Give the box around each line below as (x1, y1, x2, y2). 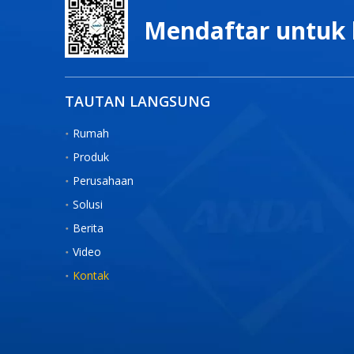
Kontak (73, 268, 109, 283)
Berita (73, 220, 104, 235)
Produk (73, 149, 109, 164)
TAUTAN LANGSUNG (65, 92, 210, 111)
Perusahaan (73, 173, 134, 188)
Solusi (73, 197, 103, 212)
